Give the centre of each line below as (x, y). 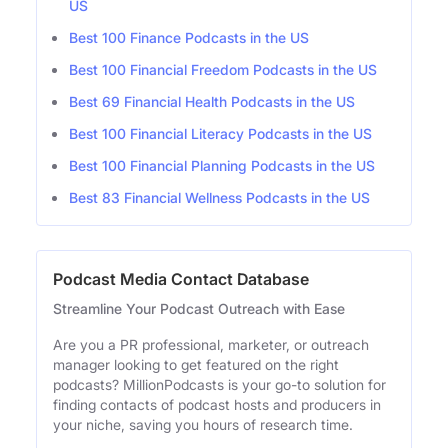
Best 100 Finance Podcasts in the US (189, 37)
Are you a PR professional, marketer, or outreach (211, 344)
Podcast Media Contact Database (181, 278)
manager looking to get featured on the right (196, 364)
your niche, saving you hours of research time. (203, 424)
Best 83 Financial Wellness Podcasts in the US (219, 197)
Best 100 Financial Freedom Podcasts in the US (223, 69)
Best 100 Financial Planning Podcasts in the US (222, 165)
